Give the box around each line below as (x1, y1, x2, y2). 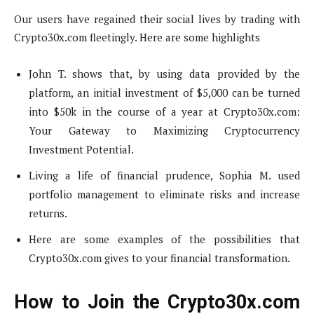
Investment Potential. (29, 142, 134, 157)
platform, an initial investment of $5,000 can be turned (29, 86, 300, 100)
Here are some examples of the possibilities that (29, 232, 300, 247)
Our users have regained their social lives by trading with (14, 12, 300, 27)
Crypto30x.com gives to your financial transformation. (29, 251, 290, 266)
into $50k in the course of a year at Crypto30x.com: (29, 104, 300, 119)
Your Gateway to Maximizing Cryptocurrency (29, 123, 300, 138)
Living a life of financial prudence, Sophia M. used (29, 168, 300, 183)
